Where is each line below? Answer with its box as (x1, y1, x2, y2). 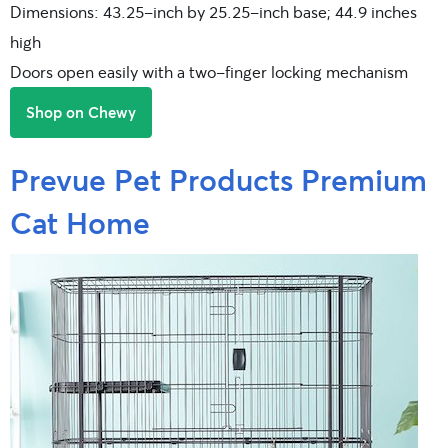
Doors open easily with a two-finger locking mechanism (10, 60, 408, 82)
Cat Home (10, 201, 150, 242)
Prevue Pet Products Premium (10, 158, 427, 199)
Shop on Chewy (26, 101, 136, 122)
